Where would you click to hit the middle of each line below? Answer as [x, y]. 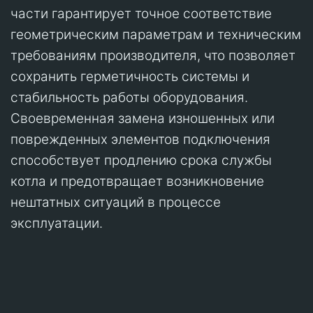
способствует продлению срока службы [141, 160]
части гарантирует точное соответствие [141, 13]
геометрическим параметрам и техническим [156, 34]
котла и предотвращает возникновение [137, 181]
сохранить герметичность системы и [130, 76]
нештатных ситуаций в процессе [116, 202]
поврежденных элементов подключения [140, 139]
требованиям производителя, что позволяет [153, 55]
